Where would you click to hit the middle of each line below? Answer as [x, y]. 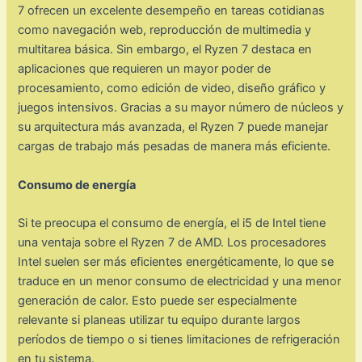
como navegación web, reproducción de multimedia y [165, 30]
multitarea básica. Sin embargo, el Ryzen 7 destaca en [165, 50]
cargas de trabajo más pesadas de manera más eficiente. [175, 147]
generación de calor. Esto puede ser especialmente [158, 300]
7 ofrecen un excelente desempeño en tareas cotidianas [172, 11]
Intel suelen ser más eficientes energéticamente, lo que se [176, 261]
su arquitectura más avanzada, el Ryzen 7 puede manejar [173, 127]
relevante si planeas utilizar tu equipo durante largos [160, 320]
